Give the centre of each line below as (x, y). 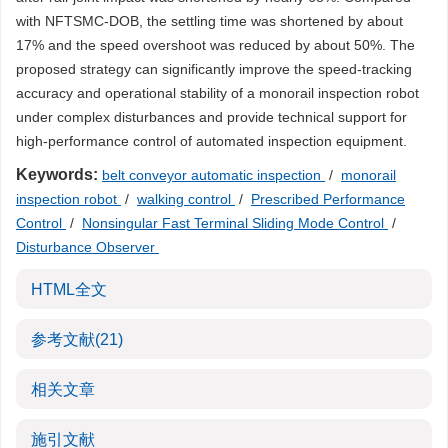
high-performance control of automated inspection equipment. (211, 141)
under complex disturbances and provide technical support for (211, 117)
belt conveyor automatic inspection (213, 175)
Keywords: (57, 174)
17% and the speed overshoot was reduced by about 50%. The (215, 45)
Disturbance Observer (87, 247)
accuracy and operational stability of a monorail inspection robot (217, 93)
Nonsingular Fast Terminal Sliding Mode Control (235, 223)
